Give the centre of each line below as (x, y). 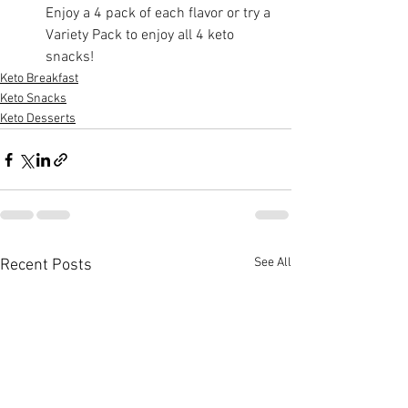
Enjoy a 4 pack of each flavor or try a (160, 14)
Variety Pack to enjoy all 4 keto (142, 36)
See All (273, 263)
